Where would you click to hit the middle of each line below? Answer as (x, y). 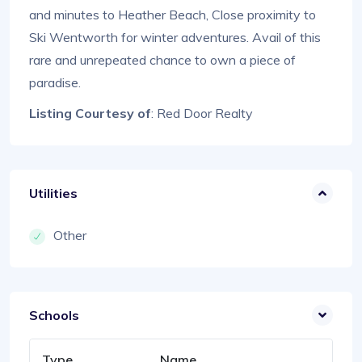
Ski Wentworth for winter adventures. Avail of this (175, 38)
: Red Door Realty (202, 114)
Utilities (53, 194)
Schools (54, 316)
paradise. (55, 83)
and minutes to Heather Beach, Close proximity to (173, 15)
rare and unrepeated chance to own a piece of (162, 60)
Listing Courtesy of (90, 114)
